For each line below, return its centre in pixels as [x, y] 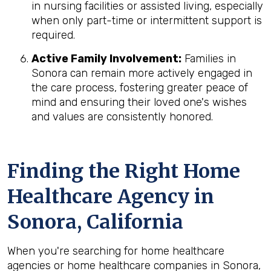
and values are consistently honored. [122, 117]
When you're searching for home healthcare [116, 251]
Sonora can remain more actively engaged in [142, 73]
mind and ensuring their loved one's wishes [139, 102]
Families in [209, 59]
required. [53, 35]
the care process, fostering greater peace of [140, 88]
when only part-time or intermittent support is [147, 21]
